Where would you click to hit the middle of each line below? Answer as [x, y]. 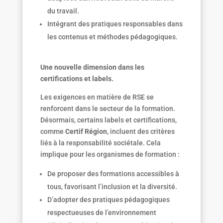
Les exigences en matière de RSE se [97, 97]
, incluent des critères [141, 132]
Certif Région [86, 132]
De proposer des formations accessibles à [113, 174]
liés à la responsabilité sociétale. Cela [100, 143]
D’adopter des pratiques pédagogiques [108, 200]
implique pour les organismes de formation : [110, 155]
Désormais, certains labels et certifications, [108, 120]
